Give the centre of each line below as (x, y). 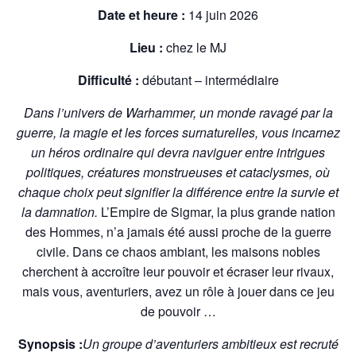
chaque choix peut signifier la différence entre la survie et (178, 192)
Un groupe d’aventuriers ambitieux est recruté (210, 344)
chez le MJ (195, 47)
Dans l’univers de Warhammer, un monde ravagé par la (178, 112)
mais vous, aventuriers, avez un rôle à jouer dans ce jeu (178, 291)
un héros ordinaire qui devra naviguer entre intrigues (178, 152)
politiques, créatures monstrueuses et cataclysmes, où (178, 172)
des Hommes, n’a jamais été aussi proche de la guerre (178, 232)
